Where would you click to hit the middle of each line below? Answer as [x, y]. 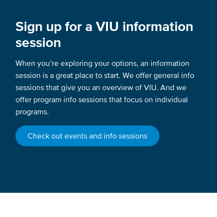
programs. [33, 112]
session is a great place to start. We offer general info [105, 75]
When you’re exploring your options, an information [102, 63]
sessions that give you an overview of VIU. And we [101, 87]
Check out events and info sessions [87, 136]
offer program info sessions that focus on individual [102, 100]
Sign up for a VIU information [104, 26]
